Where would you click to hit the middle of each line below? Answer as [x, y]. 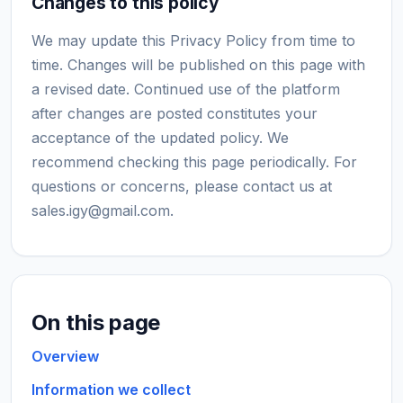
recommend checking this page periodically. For [194, 162]
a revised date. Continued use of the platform [186, 89]
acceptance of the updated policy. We [160, 138]
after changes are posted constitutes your [175, 113]
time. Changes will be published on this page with [198, 65]
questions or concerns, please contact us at [182, 186]
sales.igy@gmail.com [101, 210]
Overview [65, 356]
